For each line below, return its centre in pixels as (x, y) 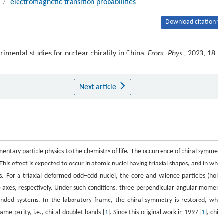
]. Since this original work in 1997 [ (155, 212)
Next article (99, 87)
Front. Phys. (166, 53)
